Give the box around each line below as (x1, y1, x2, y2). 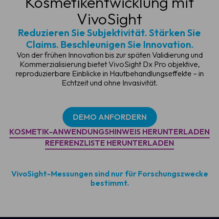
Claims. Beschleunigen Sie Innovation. (25, 38, 194, 51)
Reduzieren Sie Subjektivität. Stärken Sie (18, 26, 201, 39)
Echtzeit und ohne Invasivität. (62, 78, 157, 88)
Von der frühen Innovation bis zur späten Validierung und (16, 50, 203, 60)
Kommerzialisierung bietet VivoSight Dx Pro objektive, (19, 59, 200, 69)
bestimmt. (90, 178, 129, 188)
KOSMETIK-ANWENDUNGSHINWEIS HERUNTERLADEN (9, 127, 210, 137)
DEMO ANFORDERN (72, 112, 147, 122)
